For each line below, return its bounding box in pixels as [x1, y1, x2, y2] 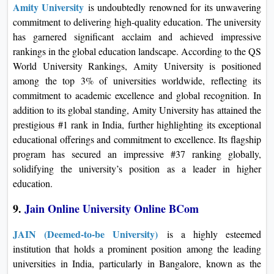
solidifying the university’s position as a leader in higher [13, 161, 261, 175]
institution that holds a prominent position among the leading [13, 242, 261, 255]
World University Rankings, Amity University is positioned [13, 59, 261, 72]
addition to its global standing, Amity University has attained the [13, 103, 261, 116]
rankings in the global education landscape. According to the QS [13, 44, 261, 57]
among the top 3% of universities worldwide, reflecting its [13, 73, 261, 87]
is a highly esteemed [158, 227, 262, 240]
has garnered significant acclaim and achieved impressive [13, 29, 261, 43]
